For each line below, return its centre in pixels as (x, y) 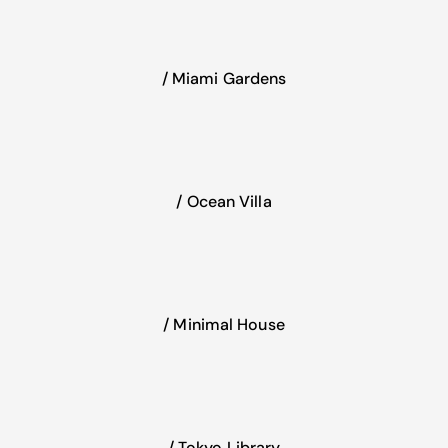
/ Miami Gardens (224, 78)
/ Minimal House (224, 325)
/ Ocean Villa (224, 202)
